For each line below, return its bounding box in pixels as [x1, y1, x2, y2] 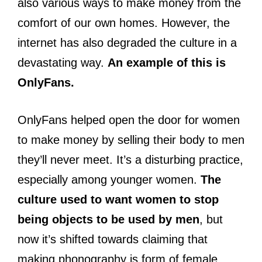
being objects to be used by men [18, 212, 199, 226]
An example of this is [108, 56, 226, 69]
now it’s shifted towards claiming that [18, 232, 208, 246]
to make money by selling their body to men [18, 133, 244, 146]
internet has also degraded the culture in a [18, 36, 237, 49]
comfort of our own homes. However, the [18, 16, 230, 29]
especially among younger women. [18, 173, 201, 186]
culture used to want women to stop [18, 192, 219, 206]
